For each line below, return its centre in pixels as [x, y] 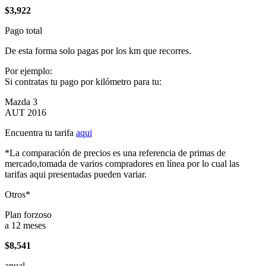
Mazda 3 [21, 102]
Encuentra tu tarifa [40, 133]
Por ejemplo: [28, 71]
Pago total [23, 31]
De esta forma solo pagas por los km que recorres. [98, 51]
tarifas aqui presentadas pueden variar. [76, 174]
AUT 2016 [26, 113]
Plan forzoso [28, 215]
